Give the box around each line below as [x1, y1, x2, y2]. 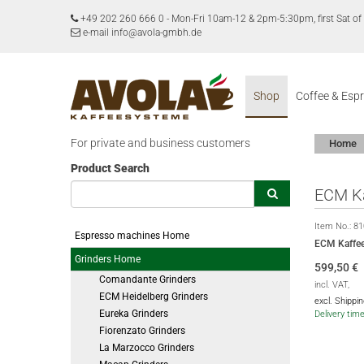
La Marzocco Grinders [99, 342, 194, 353]
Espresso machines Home [75, 230, 189, 241]
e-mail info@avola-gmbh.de [80, 27, 201, 38]
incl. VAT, [314, 279, 349, 290]
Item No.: [314, 221, 353, 232]
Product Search [71, 162, 149, 175]
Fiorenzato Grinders [99, 325, 185, 336]
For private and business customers [71, 136, 250, 149]
